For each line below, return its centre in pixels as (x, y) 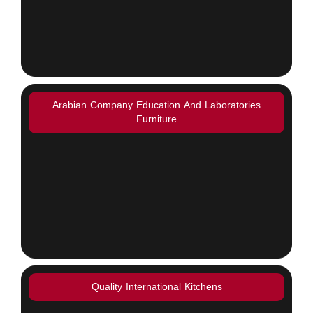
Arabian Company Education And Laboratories (156, 105)
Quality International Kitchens (156, 287)
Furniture (156, 119)
